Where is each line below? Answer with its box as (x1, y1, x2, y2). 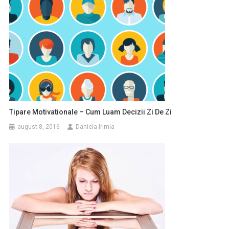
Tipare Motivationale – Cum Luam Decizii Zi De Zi (9, 108, 172, 117)
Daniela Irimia (76, 123, 115, 131)
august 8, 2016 (17, 123, 60, 131)
